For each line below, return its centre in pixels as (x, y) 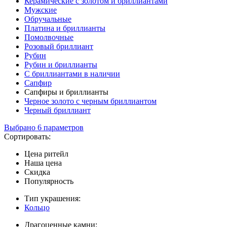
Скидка (37, 172)
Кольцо (37, 208)
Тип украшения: (52, 199)
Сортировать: (27, 137)
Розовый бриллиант (59, 47)
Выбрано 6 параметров (44, 128)
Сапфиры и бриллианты (66, 92)
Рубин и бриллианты (61, 65)
